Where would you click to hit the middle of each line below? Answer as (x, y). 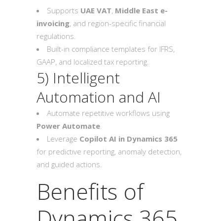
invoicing (53, 23)
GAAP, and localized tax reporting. (93, 62)
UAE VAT (96, 10)
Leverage (63, 139)
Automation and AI (99, 97)
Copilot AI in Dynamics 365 (129, 139)
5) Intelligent (78, 78)
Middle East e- (141, 10)
